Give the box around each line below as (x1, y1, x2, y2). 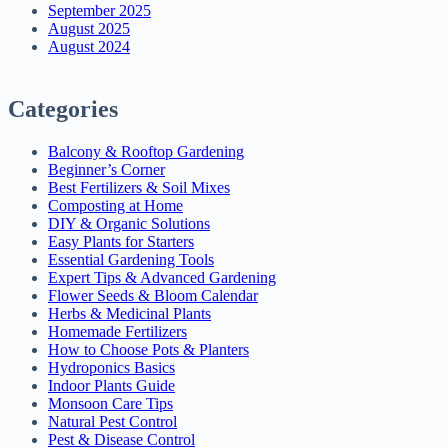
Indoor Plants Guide (48, 376, 175, 394)
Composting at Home (48, 196, 183, 214)
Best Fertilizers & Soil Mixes (48, 178, 230, 196)
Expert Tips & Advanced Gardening (48, 268, 276, 286)
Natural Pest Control (48, 412, 177, 430)
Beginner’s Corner (48, 160, 165, 178)
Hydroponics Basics (48, 358, 175, 376)
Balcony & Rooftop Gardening (48, 142, 244, 160)
